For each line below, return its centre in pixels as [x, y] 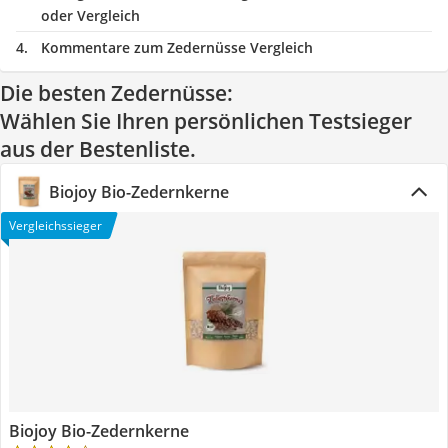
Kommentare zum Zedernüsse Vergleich [177, 47]
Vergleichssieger [55, 225]
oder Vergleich [90, 15]
